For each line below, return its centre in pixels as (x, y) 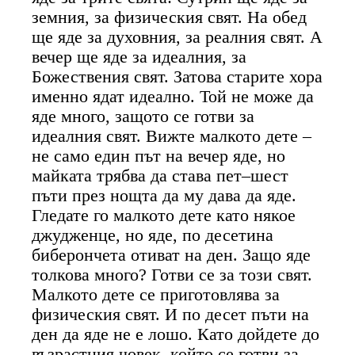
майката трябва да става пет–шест (160, 176)
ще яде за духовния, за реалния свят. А (177, 37)
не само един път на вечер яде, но (159, 156)
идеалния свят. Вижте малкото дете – (172, 136)
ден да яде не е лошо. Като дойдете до (176, 334)
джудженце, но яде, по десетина (153, 235)
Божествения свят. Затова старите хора (177, 76)
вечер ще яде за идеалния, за (139, 57)
